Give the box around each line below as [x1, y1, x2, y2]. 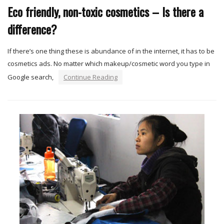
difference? [7, 20, 57, 38]
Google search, [7, 72, 53, 82]
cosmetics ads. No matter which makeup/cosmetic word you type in [7, 59, 210, 68]
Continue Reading [63, 72, 117, 82]
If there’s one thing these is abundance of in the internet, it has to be [7, 46, 214, 56]
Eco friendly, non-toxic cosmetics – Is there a [7, 2, 203, 21]
